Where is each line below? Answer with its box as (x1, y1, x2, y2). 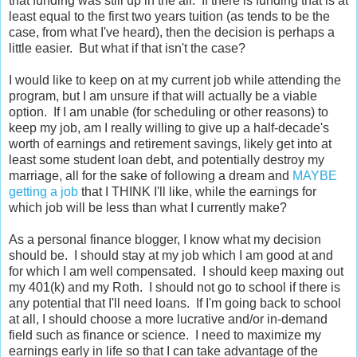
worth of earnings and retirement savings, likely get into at (9, 137, 331, 151)
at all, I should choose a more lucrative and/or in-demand (9, 312, 328, 327)
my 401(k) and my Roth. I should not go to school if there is (9, 280, 340, 295)
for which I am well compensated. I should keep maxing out (9, 265, 343, 279)
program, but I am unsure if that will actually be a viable (9, 89, 317, 104)
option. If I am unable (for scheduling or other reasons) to (9, 105, 328, 120)
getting (9, 185, 47, 199)
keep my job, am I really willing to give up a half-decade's (9, 121, 329, 135)
